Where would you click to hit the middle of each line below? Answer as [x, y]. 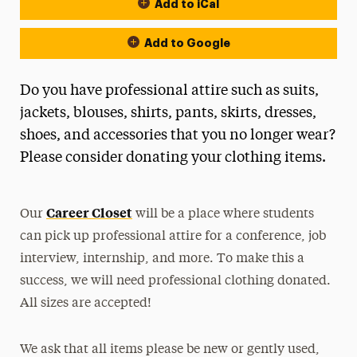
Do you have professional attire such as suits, [169, 91]
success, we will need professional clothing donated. [176, 281]
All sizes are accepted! [86, 304]
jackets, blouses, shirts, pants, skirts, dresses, [168, 113]
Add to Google [187, 43]
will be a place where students [224, 214]
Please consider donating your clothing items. [173, 158]
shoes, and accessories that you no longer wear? [177, 135]
